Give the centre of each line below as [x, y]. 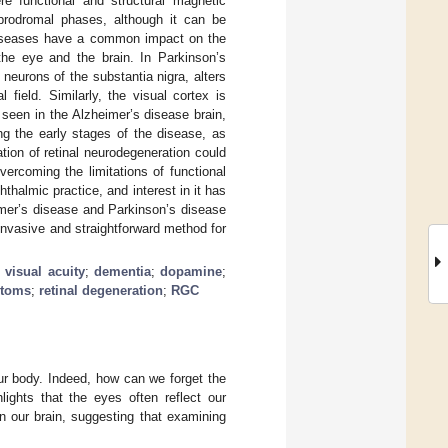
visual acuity [45, 271]
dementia [122, 271]
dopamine [191, 271]
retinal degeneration [101, 290]
